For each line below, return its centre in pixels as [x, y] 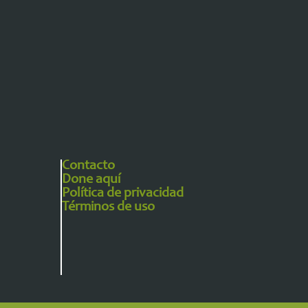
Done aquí [91, 180]
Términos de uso [109, 208]
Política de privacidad [123, 194]
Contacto [89, 166]
